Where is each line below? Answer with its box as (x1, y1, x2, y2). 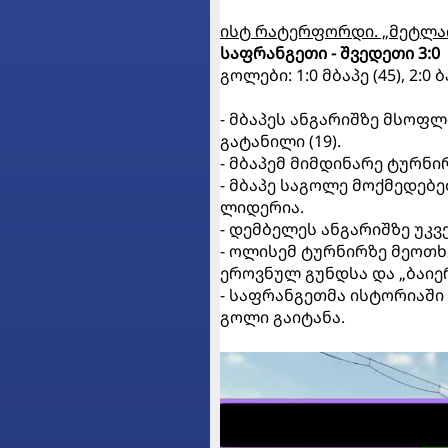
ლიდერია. (220, 195, 304, 218)
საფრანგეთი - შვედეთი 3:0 (220, 41, 440, 64)
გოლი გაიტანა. (220, 305, 349, 328)
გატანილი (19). (220, 129, 345, 152)
